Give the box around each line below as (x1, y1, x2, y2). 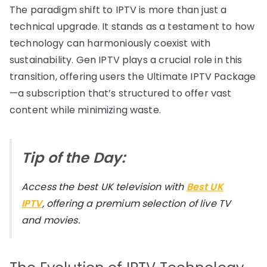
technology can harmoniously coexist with (10, 36, 211, 50)
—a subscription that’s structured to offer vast (10, 86, 232, 100)
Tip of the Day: (21, 147, 126, 167)
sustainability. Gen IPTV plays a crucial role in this (10, 52, 243, 67)
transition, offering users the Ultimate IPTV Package (10, 69, 256, 83)
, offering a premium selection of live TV (42, 196, 231, 210)
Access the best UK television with (21, 179, 187, 194)
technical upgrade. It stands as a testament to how (10, 19, 255, 33)
